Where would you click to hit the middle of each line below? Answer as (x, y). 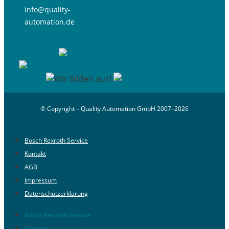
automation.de (50, 21)
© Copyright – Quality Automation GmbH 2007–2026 (114, 108)
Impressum (41, 180)
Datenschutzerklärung (56, 193)
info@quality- (48, 9)
